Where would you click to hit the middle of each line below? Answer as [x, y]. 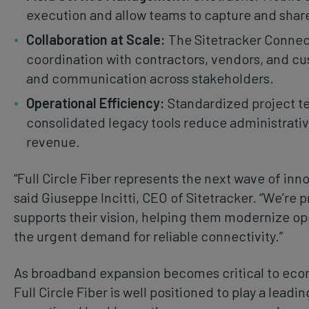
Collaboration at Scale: [96, 39]
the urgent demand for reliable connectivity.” [148, 236]
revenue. [53, 141]
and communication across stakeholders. [150, 78]
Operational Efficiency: [97, 102]
